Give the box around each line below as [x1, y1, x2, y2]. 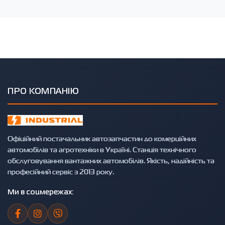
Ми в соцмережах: [8, 189, 74, 195]
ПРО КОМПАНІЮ [8, 88, 79, 95]
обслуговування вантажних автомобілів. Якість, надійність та [8, 155, 214, 166]
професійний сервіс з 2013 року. [8, 166, 114, 177]
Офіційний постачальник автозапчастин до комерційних [8, 133, 196, 144]
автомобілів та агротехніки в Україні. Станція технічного [8, 144, 196, 155]
